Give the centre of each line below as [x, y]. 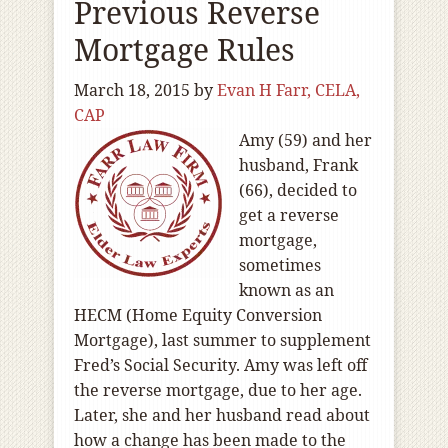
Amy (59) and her [305, 140]
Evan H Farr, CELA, [288, 90]
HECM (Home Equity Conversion [198, 315]
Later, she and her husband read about [222, 415]
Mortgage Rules [184, 49]
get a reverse [289, 215]
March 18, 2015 [132, 90]
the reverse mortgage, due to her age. [218, 390]
